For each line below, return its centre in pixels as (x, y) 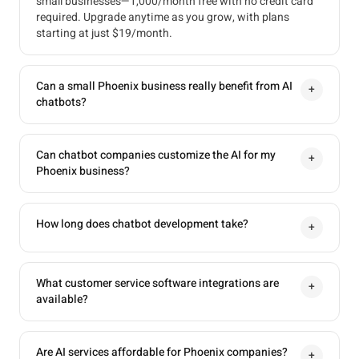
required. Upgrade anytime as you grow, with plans (163, 17)
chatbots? (61, 102)
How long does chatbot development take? (142, 224)
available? (62, 299)
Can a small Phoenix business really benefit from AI (164, 86)
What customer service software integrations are (157, 283)
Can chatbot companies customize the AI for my (156, 155)
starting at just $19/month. (104, 33)
